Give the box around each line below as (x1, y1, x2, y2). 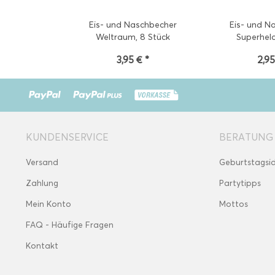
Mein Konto (26, 199, 71, 209)
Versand (26, 157, 58, 168)
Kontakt (26, 241, 58, 251)
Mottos (219, 199, 248, 209)
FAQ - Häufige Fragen (26, 220, 114, 230)
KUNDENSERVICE (26, 131, 109, 143)
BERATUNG (219, 131, 273, 143)
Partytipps (219, 178, 261, 188)
